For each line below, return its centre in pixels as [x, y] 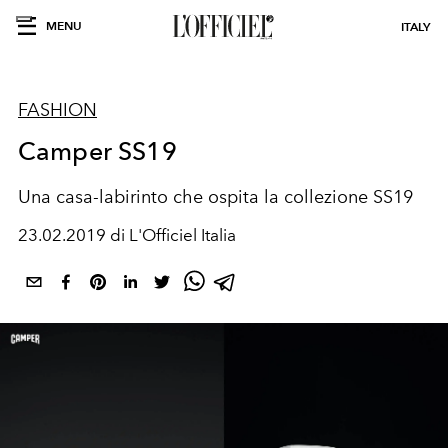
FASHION [57, 110]
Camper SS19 [97, 151]
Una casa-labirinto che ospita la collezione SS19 [215, 197]
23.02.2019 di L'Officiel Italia [127, 235]
